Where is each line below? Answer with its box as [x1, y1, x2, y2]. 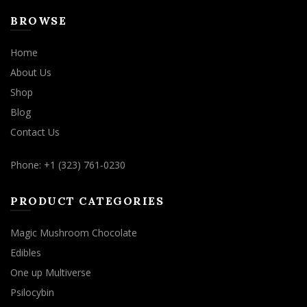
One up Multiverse [10, 265, 91, 279]
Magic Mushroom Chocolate [10, 225, 137, 239]
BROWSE [10, 13, 66, 27]
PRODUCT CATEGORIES [10, 193, 164, 208]
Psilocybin [10, 285, 54, 299]
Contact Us [10, 125, 60, 138]
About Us [10, 65, 51, 79]
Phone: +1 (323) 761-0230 [10, 158, 125, 171]
